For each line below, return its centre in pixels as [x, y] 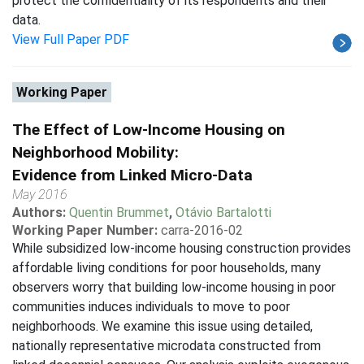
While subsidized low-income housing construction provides [182, 248]
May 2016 [40, 195]
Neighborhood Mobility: [95, 152]
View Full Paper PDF [71, 39]
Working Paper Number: [85, 230]
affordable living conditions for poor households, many [167, 268]
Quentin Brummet [119, 212]
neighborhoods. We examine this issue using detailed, [162, 326]
